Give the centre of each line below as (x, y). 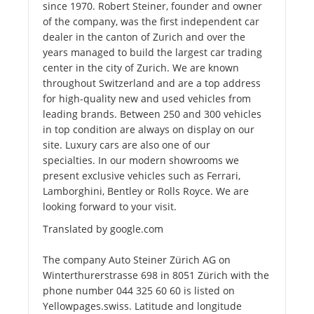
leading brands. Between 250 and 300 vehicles (152, 114)
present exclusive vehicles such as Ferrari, (142, 176)
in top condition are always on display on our (149, 130)
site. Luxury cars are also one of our (127, 145)
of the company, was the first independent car (151, 22)
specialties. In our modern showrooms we (141, 161)
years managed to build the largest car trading (152, 53)
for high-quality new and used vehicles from (147, 99)
